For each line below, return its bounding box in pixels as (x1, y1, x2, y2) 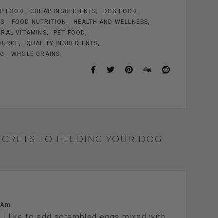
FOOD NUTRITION (11, 18, 67, 25)
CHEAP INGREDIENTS (30, 7, 96, 15)
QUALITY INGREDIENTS (26, 39, 98, 47)
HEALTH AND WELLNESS (73, 18, 148, 25)
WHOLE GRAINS (11, 50, 60, 57)
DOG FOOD (103, 7, 137, 15)
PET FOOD (54, 29, 85, 36)
